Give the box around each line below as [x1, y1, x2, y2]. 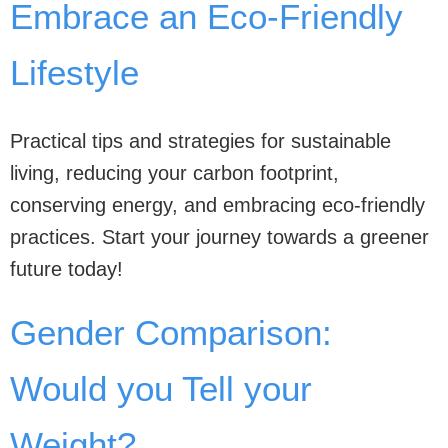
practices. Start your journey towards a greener [10, 226, 429, 248]
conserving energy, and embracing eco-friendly [10, 194, 425, 216]
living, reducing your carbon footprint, [10, 162, 339, 184]
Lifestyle [10, 52, 139, 92]
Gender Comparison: [10, 313, 332, 352]
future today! [10, 258, 123, 280]
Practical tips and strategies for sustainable [10, 130, 391, 152]
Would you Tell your [10, 369, 312, 408]
